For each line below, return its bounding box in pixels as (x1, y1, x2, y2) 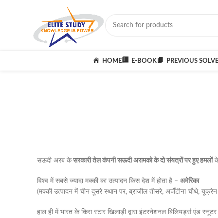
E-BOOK (131, 57, 157, 64)
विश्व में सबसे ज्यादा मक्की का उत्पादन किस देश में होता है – (37, 178, 180, 184)
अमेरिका (180, 178, 199, 184)
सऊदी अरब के (37, 157, 72, 164)
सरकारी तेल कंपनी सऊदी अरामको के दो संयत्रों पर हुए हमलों (72, 157, 213, 164)
